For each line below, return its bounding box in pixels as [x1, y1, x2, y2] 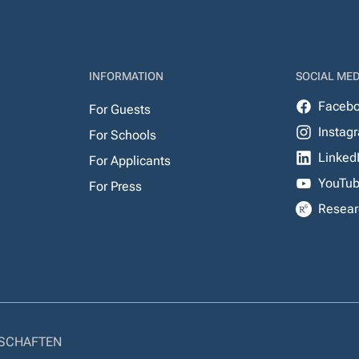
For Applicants [88, 153, 171, 168]
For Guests [88, 102, 151, 117]
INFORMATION [88, 70, 163, 83]
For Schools [88, 127, 156, 143]
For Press [88, 179, 142, 194]
